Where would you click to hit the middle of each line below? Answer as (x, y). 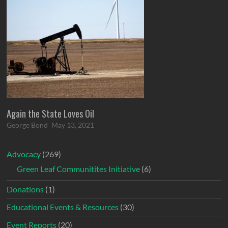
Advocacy (24, 154)
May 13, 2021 (73, 125)
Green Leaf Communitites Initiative (79, 168)
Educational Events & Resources (63, 207)
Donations (25, 189)
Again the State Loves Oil (51, 113)
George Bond (27, 125)
